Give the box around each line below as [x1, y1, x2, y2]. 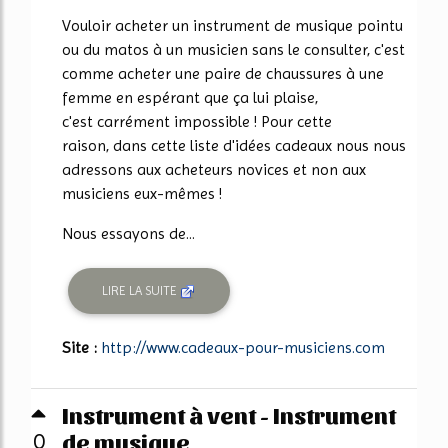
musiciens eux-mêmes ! [62, 184, 222, 203]
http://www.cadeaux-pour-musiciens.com [101, 337, 385, 357]
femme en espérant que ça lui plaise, [62, 88, 318, 107]
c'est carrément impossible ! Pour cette [62, 112, 332, 131]
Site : [62, 337, 101, 357]
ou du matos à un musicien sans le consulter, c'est [62, 40, 405, 59]
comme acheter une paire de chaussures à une [62, 64, 384, 83]
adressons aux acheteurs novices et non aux [62, 160, 366, 179]
